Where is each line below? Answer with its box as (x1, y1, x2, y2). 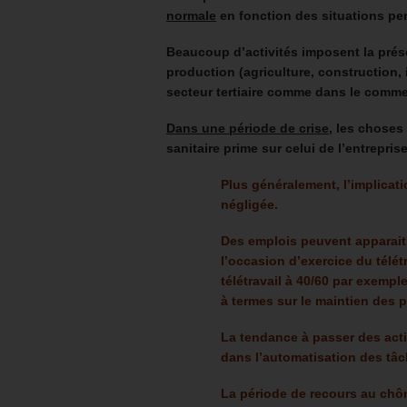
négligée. (221, 197, 278, 212)
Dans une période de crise (166, 121, 329, 135)
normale (166, 8, 216, 23)
